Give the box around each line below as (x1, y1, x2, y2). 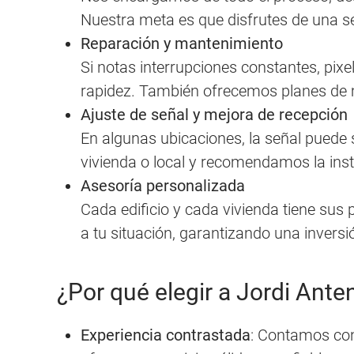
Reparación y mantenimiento (81, 33, 283, 53)
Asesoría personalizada (81, 175, 245, 195)
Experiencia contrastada (81, 325, 250, 345)
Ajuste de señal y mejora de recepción (81, 104, 348, 124)
